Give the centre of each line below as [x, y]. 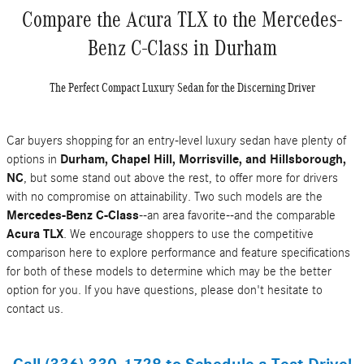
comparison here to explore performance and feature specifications [178, 252]
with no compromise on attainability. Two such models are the [165, 196]
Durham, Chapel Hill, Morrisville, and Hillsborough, [203, 159]
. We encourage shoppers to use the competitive [188, 234]
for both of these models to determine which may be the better [169, 271]
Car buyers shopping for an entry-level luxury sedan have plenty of [176, 140]
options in [33, 159]
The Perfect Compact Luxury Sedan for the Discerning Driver [182, 87]
